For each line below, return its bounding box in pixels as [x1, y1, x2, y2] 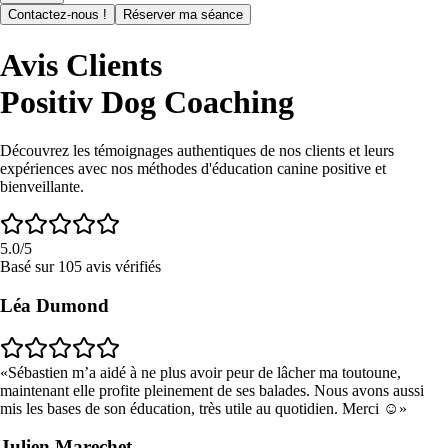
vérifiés [111, 258, 161, 276]
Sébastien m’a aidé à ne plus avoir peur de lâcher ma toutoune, [8, 363, 401, 381]
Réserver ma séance [123, 7, 243, 23]
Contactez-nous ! [8, 7, 107, 23]
